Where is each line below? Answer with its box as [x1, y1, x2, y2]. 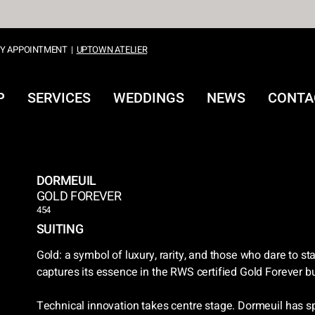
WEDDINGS [113, 89, 184, 107]
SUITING [36, 221, 84, 237]
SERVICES [27, 89, 91, 107]
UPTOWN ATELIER [76, 43, 148, 57]
